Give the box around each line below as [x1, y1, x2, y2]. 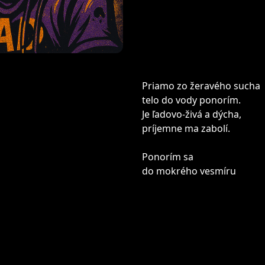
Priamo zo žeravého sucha [142, 79, 260, 92]
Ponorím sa [142, 150, 193, 163]
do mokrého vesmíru [142, 164, 236, 177]
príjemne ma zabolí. [142, 122, 230, 135]
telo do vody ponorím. [142, 93, 241, 106]
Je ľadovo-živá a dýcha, [142, 108, 241, 121]
